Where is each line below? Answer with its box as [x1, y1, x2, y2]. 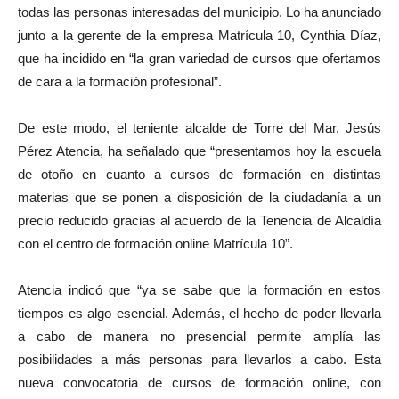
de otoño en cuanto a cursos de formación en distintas [18, 166, 381, 182]
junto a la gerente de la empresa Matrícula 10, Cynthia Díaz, [18, 27, 381, 43]
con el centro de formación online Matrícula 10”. [18, 235, 293, 251]
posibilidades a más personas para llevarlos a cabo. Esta [18, 351, 381, 367]
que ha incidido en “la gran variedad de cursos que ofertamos [18, 50, 381, 66]
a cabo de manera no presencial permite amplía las [18, 328, 381, 344]
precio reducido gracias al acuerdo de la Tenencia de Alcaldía [18, 212, 381, 228]
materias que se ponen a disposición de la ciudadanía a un [18, 189, 381, 205]
